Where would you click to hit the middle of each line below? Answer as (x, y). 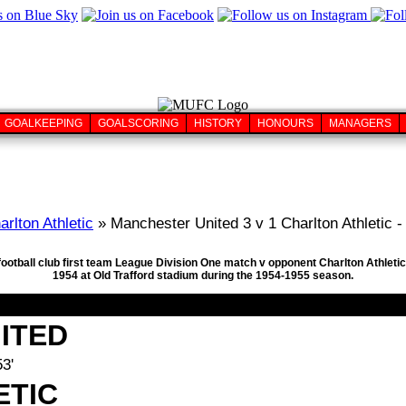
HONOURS (285, 123)
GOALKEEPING (43, 123)
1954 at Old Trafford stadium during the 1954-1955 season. (203, 276)
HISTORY (218, 123)
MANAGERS (360, 123)
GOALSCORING (138, 123)
